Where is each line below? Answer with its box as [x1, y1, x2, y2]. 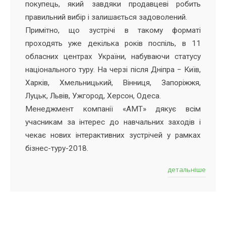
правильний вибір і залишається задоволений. [25, 12, 187, 22]
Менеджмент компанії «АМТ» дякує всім [25, 104, 201, 114]
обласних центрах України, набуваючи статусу [25, 51, 201, 61]
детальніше [167, 164, 206, 174]
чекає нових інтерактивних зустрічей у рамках [25, 130, 201, 140]
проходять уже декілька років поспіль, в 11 [25, 38, 201, 48]
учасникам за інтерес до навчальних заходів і [25, 117, 201, 127]
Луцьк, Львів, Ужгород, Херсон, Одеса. [25, 91, 161, 100]
